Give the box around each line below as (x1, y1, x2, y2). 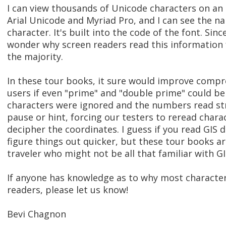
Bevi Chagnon (7, 208, 66, 220)
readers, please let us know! (7, 184, 128, 196)
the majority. (7, 50, 63, 63)
